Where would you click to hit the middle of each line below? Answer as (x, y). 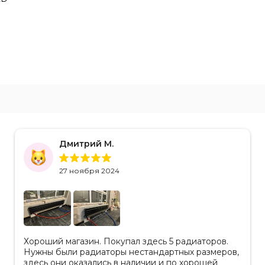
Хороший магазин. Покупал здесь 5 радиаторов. (126, 242)
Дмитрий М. (86, 144)
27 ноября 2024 (89, 171)
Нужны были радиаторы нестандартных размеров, (131, 252)
